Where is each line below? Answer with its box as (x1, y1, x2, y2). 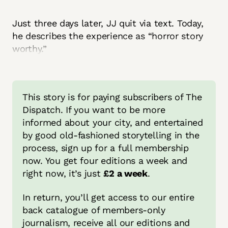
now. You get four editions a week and (22, 155, 188, 166)
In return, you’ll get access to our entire (22, 192, 194, 203)
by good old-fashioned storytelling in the (22, 129, 199, 140)
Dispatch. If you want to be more (22, 104, 165, 115)
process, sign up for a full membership (22, 142, 189, 153)
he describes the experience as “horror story (12, 30, 204, 41)
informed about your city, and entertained (22, 117, 203, 128)
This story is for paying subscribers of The (22, 91, 202, 102)
